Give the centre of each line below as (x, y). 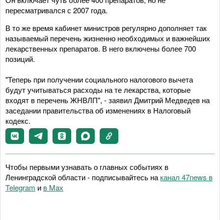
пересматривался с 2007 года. (57, 10)
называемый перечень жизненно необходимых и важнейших (108, 38)
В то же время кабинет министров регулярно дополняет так (106, 27)
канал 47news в (186, 177)
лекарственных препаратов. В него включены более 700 (101, 48)
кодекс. (18, 120)
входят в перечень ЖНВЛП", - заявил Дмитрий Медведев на (108, 100)
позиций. (20, 58)
